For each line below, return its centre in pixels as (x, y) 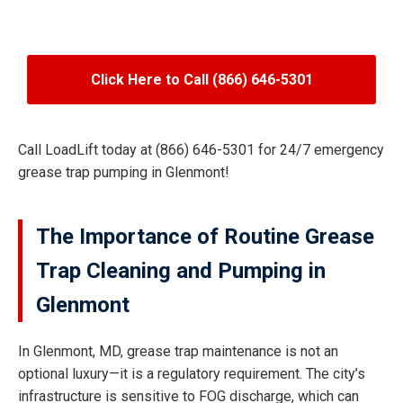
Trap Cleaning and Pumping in (181, 270)
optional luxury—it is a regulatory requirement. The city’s (192, 373)
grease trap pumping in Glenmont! (124, 172)
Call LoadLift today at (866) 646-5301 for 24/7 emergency (201, 149)
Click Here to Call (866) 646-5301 (201, 79)
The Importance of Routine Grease (205, 236)
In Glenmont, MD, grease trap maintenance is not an (178, 351)
